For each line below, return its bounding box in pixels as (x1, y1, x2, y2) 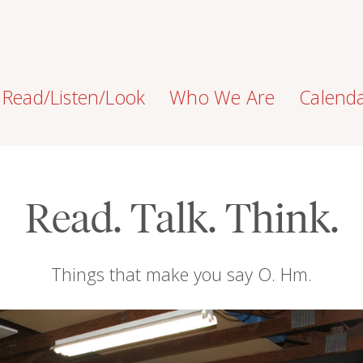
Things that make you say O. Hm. (51, 262, 312, 286)
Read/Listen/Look (2, 84, 146, 110)
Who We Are (169, 84, 275, 110)
